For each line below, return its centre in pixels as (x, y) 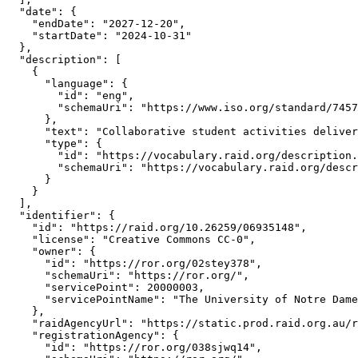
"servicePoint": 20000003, (105, 287)
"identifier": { (61, 215)
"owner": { (51, 251)
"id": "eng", (70, 95)
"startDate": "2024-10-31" (99, 36)
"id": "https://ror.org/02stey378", (134, 263)
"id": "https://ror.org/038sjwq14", (134, 347)
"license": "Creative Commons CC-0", (131, 239)
